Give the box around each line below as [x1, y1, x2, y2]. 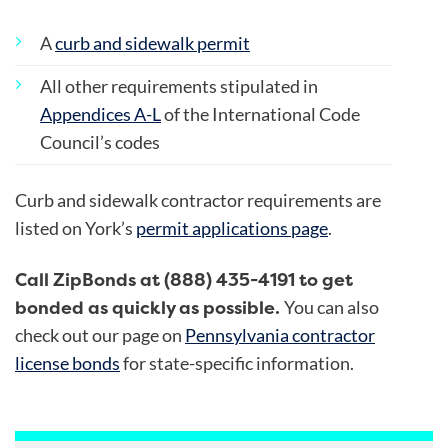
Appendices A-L [40, 103, 161, 125]
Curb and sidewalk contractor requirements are [15, 190, 381, 212]
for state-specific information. [120, 353, 354, 375]
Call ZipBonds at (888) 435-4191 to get [15, 268, 353, 293]
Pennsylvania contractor [185, 325, 375, 347]
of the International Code [161, 103, 360, 125]
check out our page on [15, 325, 185, 347]
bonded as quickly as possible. [15, 296, 284, 321]
